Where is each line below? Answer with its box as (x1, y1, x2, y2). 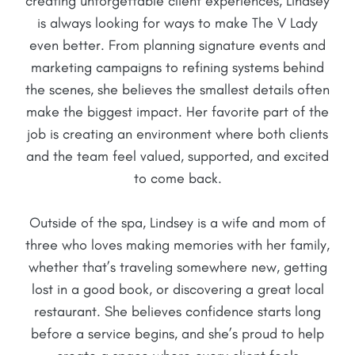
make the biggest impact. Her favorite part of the (26, 103, 329, 121)
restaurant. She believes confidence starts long (34, 303, 321, 321)
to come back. (133, 170, 222, 188)
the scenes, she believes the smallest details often (25, 81, 330, 99)
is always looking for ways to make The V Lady (37, 14, 318, 32)
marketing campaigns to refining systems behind (31, 59, 324, 77)
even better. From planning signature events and (29, 36, 326, 55)
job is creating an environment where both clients (27, 125, 328, 143)
